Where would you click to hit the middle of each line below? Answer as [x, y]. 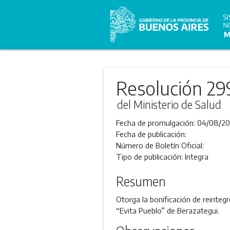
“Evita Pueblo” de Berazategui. [167, 210]
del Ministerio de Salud [169, 104]
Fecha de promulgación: [156, 123]
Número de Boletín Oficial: [160, 145]
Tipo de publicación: [150, 157]
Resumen [141, 181]
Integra [196, 157]
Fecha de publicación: [151, 134]
